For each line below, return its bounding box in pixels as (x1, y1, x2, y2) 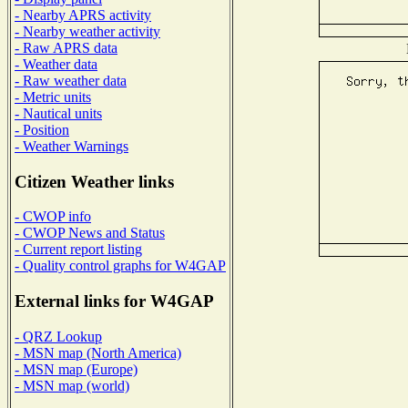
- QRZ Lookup (15, 328, 102, 344)
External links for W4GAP (15, 291, 214, 311)
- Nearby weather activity (15, 23, 160, 39)
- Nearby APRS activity (15, 6, 151, 23)
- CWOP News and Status (15, 225, 165, 241)
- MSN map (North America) (15, 344, 181, 361)
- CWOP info (15, 209, 91, 225)
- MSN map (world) (15, 377, 129, 393)
